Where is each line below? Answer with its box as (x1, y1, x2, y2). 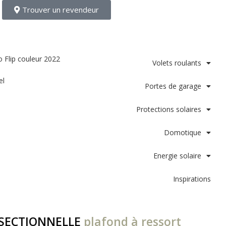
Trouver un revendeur (22, 5, 99, 15)
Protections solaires (136, 104, 201, 114)
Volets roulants (152, 58, 201, 68)
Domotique (163, 128, 201, 137)
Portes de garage (144, 81, 201, 91)
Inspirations (173, 174, 211, 184)
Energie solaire (153, 151, 201, 160)
